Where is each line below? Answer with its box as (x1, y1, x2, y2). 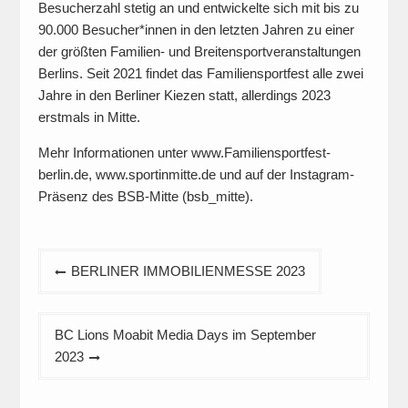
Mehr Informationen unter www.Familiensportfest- (37, 145, 331, 161)
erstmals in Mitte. (37, 109, 140, 126)
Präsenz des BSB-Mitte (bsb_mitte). (37, 189, 253, 205)
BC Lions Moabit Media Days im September (54, 327, 316, 343)
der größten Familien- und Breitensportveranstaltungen (37, 44, 361, 60)
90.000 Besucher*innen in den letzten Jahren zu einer (37, 22, 354, 38)
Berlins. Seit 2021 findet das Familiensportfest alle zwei (37, 66, 363, 82)
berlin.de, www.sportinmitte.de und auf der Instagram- (37, 167, 354, 183)
